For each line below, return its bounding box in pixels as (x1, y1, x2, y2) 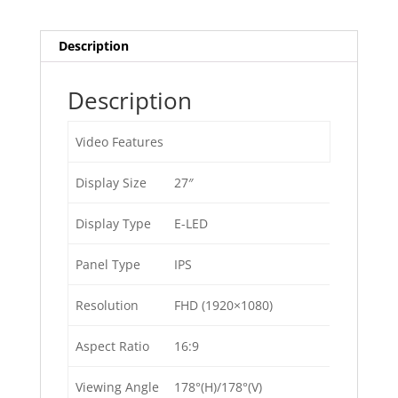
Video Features (76, 133, 163, 151)
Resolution (76, 297, 139, 314)
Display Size (76, 174, 147, 192)
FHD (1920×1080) (174, 297, 273, 314)
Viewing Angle (76, 378, 159, 396)
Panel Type (76, 256, 140, 274)
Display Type (76, 215, 151, 233)
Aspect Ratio (76, 338, 149, 355)
